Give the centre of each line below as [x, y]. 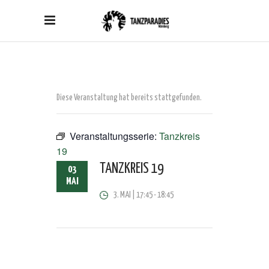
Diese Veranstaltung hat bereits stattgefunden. [129, 98]
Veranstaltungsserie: [114, 136]
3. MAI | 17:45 [133, 195]
